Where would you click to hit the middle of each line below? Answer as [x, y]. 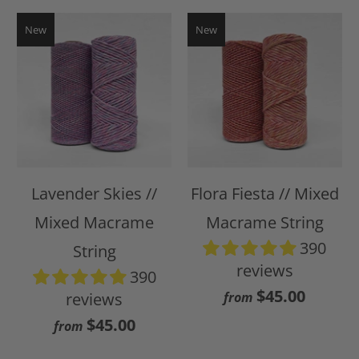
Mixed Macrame [95, 222]
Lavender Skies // [95, 193]
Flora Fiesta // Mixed [264, 193]
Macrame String [264, 222]
